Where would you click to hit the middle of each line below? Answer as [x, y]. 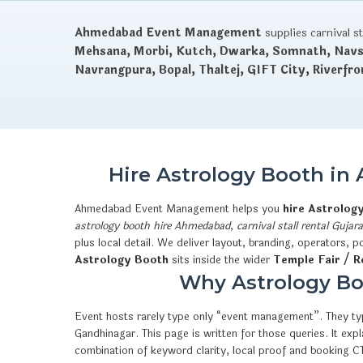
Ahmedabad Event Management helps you [179, 209]
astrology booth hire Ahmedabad [152, 226]
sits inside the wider [221, 260]
